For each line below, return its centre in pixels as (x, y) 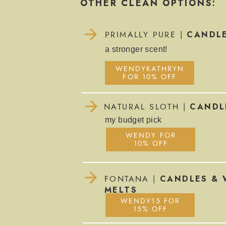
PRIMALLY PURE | (146, 35)
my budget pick (133, 120)
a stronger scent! (136, 49)
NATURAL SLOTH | (147, 107)
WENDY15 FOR (150, 201)
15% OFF (150, 209)
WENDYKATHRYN (150, 69)
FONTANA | (132, 179)
